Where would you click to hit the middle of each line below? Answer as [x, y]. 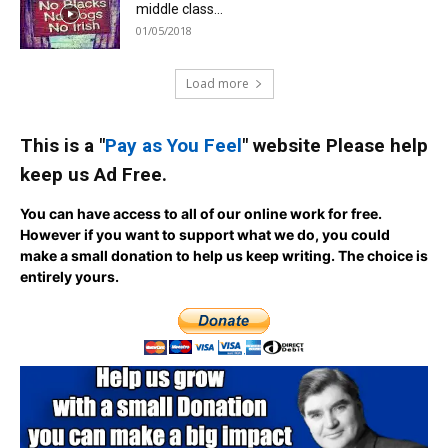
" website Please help [335, 146]
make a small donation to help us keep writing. [179, 256]
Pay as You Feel [173, 146]
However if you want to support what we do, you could [205, 235]
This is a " [62, 146]
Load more [217, 84]
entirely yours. [69, 277]
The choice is [383, 256]
